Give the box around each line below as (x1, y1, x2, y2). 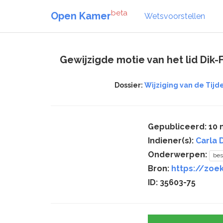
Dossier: (114, 81, 144, 89)
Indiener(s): (148, 136, 196, 145)
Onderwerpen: (148, 150, 209, 159)
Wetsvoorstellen (144, 11, 205, 21)
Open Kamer (51, 9, 111, 22)
